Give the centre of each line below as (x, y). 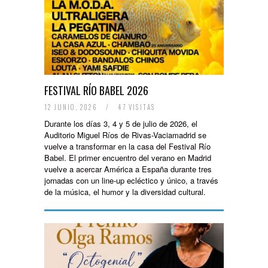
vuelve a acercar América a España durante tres (128, 169)
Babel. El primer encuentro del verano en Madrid (128, 158)
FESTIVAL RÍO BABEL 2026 (96, 90)
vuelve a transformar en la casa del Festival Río (127, 146)
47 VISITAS (135, 107)
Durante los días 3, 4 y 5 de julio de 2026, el (121, 124)
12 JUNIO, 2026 (72, 107)
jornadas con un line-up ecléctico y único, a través (131, 180)
